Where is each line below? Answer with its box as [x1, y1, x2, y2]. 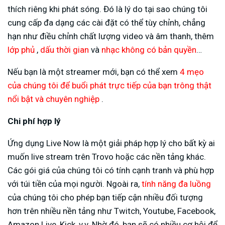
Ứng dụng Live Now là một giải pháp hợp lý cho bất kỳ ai [8, 138, 215, 149]
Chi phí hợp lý [8, 116, 61, 127]
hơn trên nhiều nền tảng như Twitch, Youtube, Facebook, [8, 206, 215, 216]
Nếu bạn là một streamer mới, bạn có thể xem [8, 67, 180, 77]
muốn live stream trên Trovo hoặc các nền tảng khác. [8, 152, 206, 162]
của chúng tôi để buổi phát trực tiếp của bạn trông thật [8, 80, 211, 91]
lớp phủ [8, 45, 35, 55]
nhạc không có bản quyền [101, 45, 196, 55]
